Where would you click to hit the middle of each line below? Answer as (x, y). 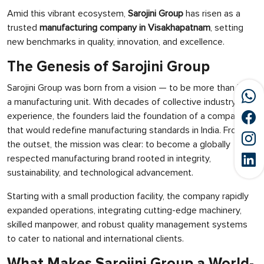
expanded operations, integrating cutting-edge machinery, (124, 210)
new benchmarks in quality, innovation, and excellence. (116, 42)
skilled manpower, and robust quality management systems (127, 225)
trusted (23, 28)
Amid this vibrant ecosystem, (67, 14)
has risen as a (212, 14)
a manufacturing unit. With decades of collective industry (122, 102)
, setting (227, 28)
